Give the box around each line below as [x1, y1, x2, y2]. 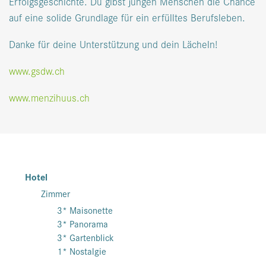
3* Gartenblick [57, 230, 114, 245]
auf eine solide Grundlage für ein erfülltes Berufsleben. [9, 9, 245, 26]
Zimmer [41, 186, 70, 201]
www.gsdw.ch [9, 62, 65, 79]
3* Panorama [57, 217, 108, 231]
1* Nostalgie [57, 244, 106, 258]
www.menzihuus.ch [9, 89, 90, 106]
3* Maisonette [57, 203, 113, 217]
